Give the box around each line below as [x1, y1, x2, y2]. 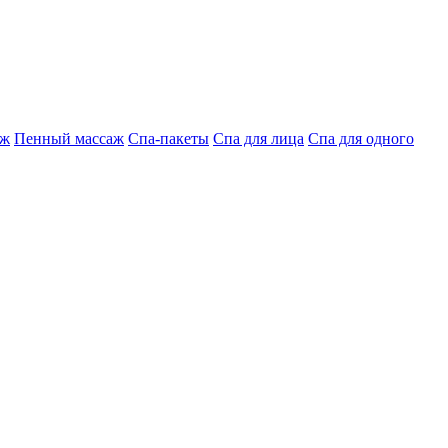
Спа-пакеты [128, 130, 209, 148]
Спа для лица [213, 130, 304, 148]
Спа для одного [308, 130, 414, 148]
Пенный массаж [14, 130, 124, 148]
